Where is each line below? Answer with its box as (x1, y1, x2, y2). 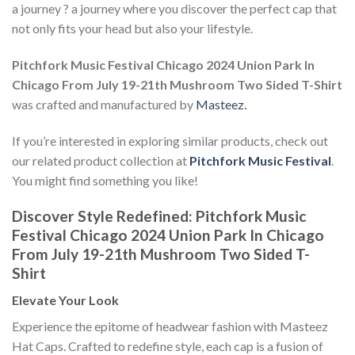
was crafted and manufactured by (12, 97, 196, 113)
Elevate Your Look (12, 292, 119, 308)
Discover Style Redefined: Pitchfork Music (12, 206, 307, 225)
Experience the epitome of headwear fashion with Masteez (12, 319, 328, 334)
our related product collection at (12, 152, 189, 168)
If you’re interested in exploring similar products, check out (12, 132, 328, 148)
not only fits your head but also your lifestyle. (12, 21, 253, 36)
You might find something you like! (12, 172, 198, 188)
